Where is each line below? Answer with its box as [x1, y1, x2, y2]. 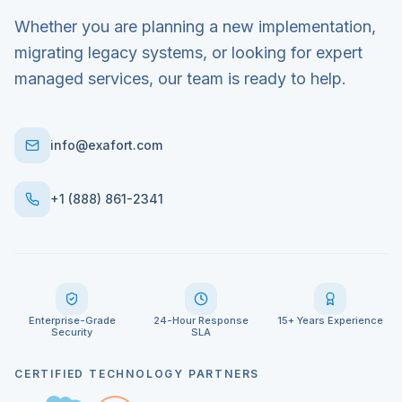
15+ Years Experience [277, 314, 383, 327]
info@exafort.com [50, 137, 162, 153]
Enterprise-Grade [28, 314, 116, 327]
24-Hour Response [153, 314, 249, 327]
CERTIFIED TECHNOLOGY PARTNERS [14, 367, 260, 380]
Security [51, 326, 92, 338]
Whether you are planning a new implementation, [14, 17, 376, 36]
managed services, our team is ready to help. [14, 69, 346, 88]
